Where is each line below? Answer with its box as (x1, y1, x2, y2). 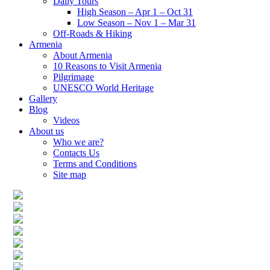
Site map (53, 169, 86, 180)
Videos (53, 115, 80, 125)
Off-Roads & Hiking (53, 28, 132, 39)
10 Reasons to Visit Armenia (53, 61, 162, 71)
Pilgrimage (53, 72, 94, 82)
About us (29, 126, 64, 136)
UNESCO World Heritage (53, 83, 154, 93)
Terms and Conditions (53, 159, 137, 169)
